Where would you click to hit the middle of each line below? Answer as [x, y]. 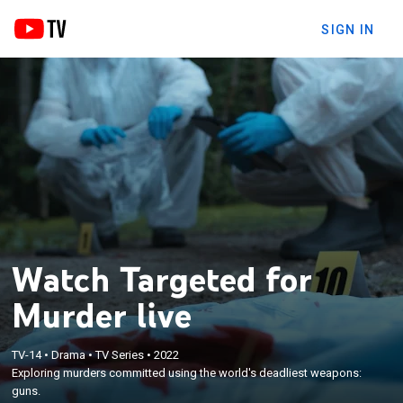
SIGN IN [348, 29]
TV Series [120, 354]
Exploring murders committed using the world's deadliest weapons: [187, 372]
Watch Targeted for [162, 278]
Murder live [102, 314]
